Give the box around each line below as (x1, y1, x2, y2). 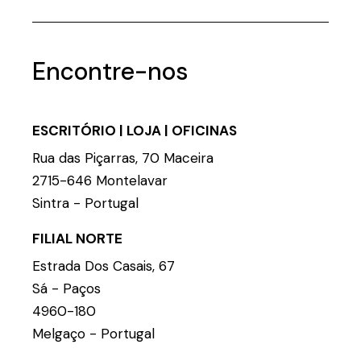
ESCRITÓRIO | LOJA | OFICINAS (32, 122, 238, 140)
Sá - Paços (32, 280, 102, 298)
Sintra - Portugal (32, 194, 139, 213)
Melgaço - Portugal (32, 325, 156, 343)
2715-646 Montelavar (32, 172, 168, 190)
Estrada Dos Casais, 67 (32, 257, 176, 276)
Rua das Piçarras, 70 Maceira (32, 149, 214, 168)
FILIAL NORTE (32, 230, 123, 248)
